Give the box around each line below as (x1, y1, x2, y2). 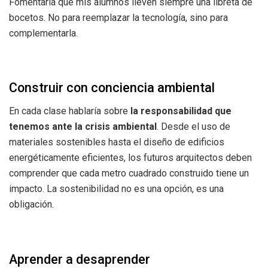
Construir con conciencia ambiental (9, 80, 215, 96)
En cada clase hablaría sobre (9, 105, 130, 117)
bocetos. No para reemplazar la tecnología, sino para (9, 11, 228, 23)
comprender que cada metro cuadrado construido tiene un (9, 167, 249, 179)
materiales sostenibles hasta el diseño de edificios (9, 136, 224, 148)
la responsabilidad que (130, 105, 232, 117)
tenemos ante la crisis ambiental (9, 121, 157, 133)
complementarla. (9, 27, 78, 39)
